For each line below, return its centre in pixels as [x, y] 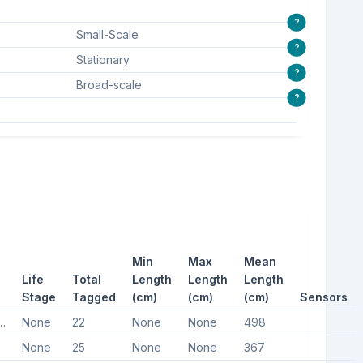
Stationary [102, 59]
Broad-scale [109, 84]
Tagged [94, 297]
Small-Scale [107, 34]
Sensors [323, 297]
